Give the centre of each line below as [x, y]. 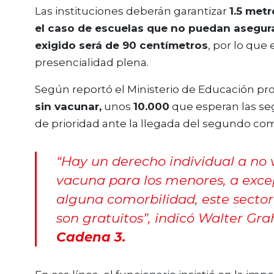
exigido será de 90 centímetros [121, 46]
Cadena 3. [91, 236]
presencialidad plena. [92, 63]
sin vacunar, [68, 107]
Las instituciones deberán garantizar [132, 11]
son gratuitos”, [103, 217]
